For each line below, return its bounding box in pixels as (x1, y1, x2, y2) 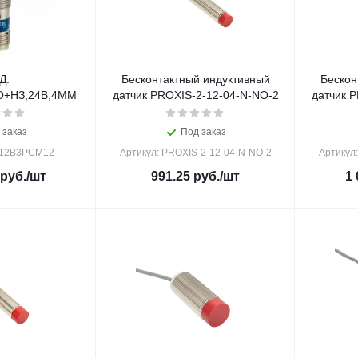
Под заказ (181, 126, 226, 137)
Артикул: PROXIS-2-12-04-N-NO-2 (119, 147, 272, 158)
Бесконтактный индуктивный (121, 73, 270, 86)
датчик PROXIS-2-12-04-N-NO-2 (112, 89, 279, 101)
